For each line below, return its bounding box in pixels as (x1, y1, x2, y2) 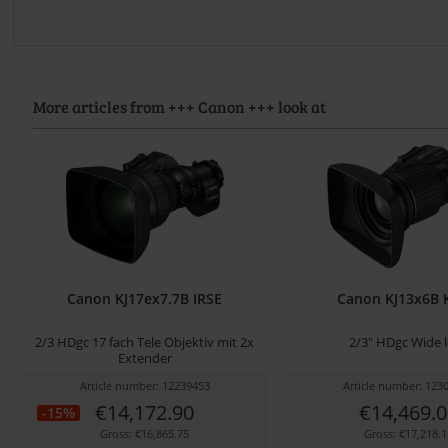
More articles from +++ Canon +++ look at (33, 95, 326, 117)
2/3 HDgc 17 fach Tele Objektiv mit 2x (35, 332, 255, 351)
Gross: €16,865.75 (100, 425, 190, 441)
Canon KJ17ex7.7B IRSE (67, 288, 223, 308)
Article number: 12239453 (79, 377, 210, 393)
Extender (117, 348, 172, 367)
